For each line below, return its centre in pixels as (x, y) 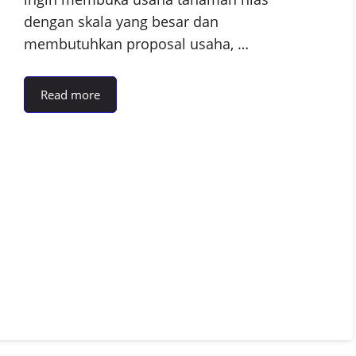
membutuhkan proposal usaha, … (136, 44)
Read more (70, 95)
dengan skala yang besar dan (121, 21)
